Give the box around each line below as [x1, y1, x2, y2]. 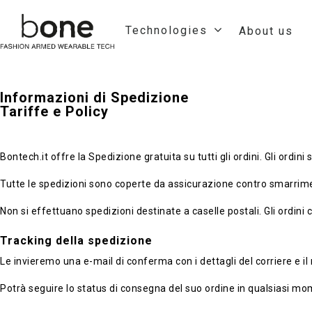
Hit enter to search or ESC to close [123, 288, 260, 298]
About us [238, 24, 293, 38]
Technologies [125, 24, 208, 38]
